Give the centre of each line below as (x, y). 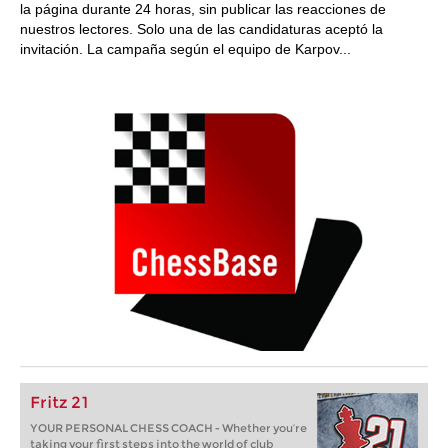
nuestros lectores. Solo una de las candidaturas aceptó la (201, 29)
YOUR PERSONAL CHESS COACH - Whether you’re (168, 428)
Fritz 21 (59, 402)
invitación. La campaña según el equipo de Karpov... (185, 49)
